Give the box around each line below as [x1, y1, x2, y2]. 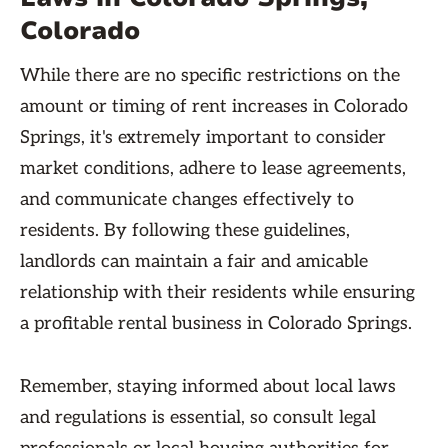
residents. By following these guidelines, [20, 220, 350, 241]
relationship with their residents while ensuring [20, 282, 415, 303]
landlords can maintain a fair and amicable [20, 251, 368, 272]
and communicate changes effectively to [20, 189, 354, 210]
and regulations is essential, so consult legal [20, 407, 376, 428]
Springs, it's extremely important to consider [20, 127, 386, 148]
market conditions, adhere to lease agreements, [20, 158, 406, 179]
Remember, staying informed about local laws [20, 376, 396, 397]
